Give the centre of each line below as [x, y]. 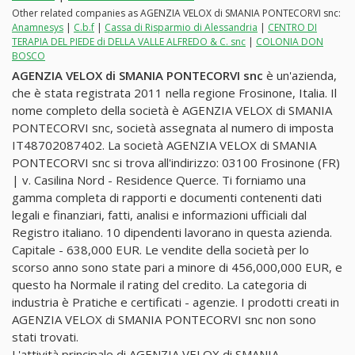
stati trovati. [45, 336]
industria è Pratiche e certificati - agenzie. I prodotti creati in [176, 302]
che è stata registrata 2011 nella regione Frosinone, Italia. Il [174, 92]
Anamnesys [38, 27]
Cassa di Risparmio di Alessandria [181, 27]
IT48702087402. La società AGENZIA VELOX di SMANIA [164, 145]
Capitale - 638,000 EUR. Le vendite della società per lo [160, 249]
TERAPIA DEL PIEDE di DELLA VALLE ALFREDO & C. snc [129, 41]
